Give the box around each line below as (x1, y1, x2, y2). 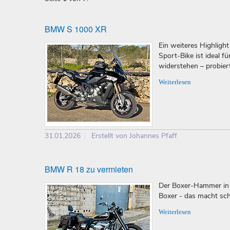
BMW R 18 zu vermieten (45, 163, 133, 176)
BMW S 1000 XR (45, 23, 107, 35)
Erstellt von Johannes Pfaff (91, 131, 177, 141)
